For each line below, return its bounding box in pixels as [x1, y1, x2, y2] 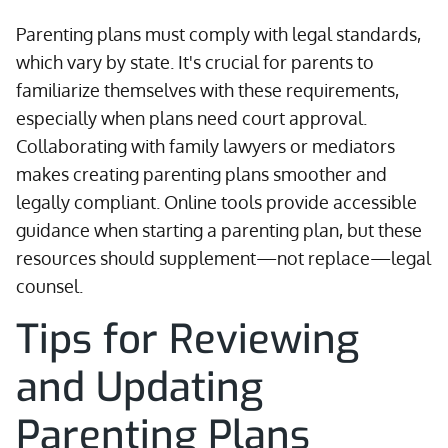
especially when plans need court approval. [16, 107, 367, 129]
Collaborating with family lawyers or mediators [16, 135, 395, 157]
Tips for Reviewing [16, 313, 359, 366]
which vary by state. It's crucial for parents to [16, 51, 374, 73]
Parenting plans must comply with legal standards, [16, 23, 421, 45]
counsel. [16, 275, 83, 297]
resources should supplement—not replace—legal [16, 247, 431, 269]
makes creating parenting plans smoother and [16, 163, 387, 185]
